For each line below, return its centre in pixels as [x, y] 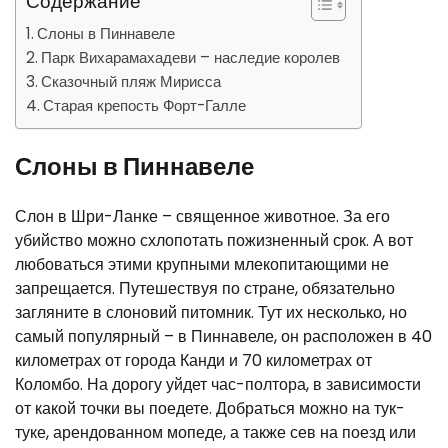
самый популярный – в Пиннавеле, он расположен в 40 [223, 336]
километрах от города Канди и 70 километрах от [193, 360]
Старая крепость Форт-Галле [145, 105]
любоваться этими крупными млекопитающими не [202, 264]
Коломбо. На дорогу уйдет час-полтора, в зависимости [218, 384]
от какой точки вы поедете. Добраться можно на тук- [210, 408]
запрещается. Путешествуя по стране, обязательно [205, 288]
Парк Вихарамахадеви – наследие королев [191, 57]
